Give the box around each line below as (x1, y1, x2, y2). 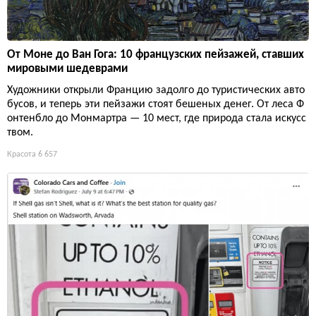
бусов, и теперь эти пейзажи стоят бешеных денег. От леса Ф (7, 99, 304, 111)
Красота (7, 150, 36, 159)
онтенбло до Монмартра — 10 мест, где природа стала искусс (7, 113, 306, 125)
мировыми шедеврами (7, 63, 128, 75)
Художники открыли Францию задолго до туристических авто (7, 85, 305, 97)
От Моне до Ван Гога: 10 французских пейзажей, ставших (7, 49, 304, 61)
